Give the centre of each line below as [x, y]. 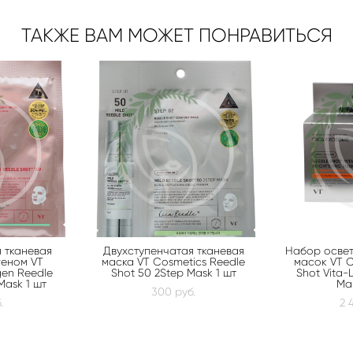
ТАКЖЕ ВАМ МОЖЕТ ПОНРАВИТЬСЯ [176, 35]
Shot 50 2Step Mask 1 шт [173, 272]
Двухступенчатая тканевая [173, 250]
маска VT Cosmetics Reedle [173, 261]
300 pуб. [173, 291]
